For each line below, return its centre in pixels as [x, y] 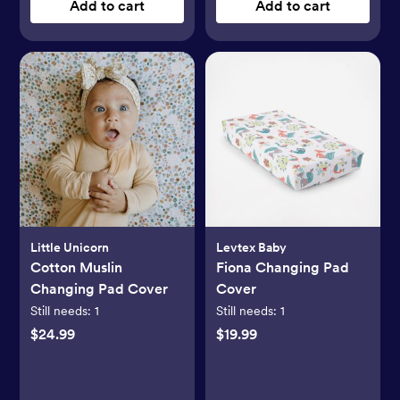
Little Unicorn [70, 247]
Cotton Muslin [77, 267]
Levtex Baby [251, 247]
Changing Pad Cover [100, 288]
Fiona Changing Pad [283, 267]
